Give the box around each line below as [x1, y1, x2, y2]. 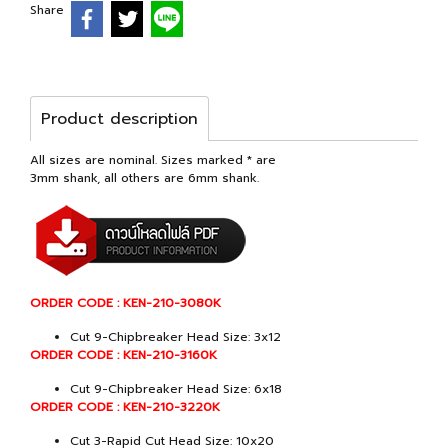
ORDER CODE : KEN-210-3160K [30, 345, 217, 364]
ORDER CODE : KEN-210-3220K [30, 397, 220, 416]
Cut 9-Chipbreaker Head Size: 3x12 [70, 327, 281, 346]
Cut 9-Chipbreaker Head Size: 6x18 [70, 379, 282, 398]
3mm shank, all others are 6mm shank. [30, 168, 259, 187]
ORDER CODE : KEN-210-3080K [30, 293, 221, 312]
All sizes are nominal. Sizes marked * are [30, 150, 276, 169]
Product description [41, 106, 198, 131]
